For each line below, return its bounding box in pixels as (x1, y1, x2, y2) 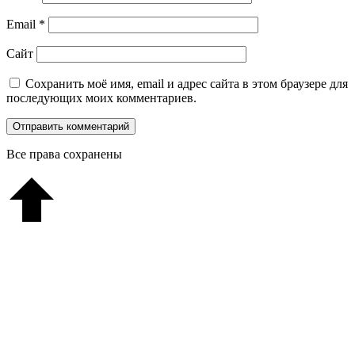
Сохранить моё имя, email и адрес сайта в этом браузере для (25, 76, 348, 90)
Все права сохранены (6, 147, 122, 161)
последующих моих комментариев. (6, 90, 197, 105)
